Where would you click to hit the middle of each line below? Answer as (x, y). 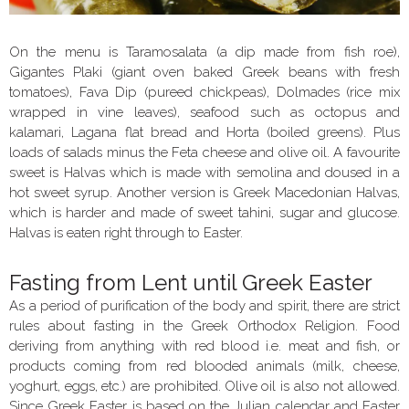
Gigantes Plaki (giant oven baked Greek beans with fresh (204, 73)
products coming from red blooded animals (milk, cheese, (204, 367)
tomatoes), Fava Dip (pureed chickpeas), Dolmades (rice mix (204, 93)
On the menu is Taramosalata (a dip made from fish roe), (204, 52)
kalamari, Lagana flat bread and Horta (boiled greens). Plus (204, 133)
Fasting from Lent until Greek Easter (191, 283)
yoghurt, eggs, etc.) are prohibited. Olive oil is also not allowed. (204, 387)
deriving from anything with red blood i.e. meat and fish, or (204, 346)
